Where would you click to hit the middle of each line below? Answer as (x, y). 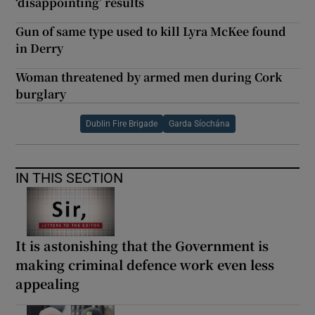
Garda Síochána (199, 123)
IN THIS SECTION (70, 178)
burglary (41, 94)
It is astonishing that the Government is (142, 245)
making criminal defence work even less (145, 264)
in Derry (40, 48)
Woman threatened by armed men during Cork (149, 77)
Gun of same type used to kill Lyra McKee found (151, 31)
